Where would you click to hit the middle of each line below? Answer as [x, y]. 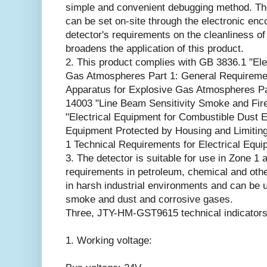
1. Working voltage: [109, 240]
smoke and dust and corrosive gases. [149, 199]
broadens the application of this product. [155, 48]
